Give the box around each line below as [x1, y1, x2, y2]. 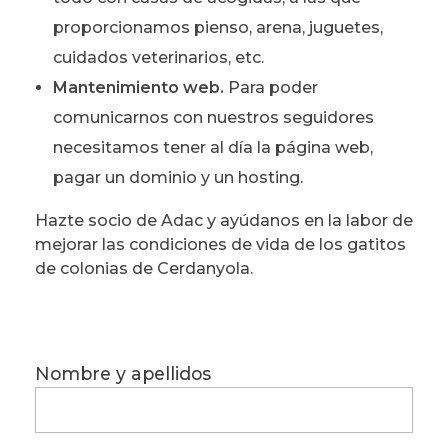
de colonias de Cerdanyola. [35, 259, 253, 279]
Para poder [223, 78, 318, 98]
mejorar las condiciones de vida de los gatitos [35, 235, 406, 255]
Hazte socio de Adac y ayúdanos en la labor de [35, 211, 413, 231]
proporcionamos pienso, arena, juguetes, [52, 18, 383, 38]
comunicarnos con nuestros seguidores [52, 108, 374, 128]
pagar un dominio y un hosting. [52, 168, 303, 188]
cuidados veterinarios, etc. [52, 48, 264, 68]
